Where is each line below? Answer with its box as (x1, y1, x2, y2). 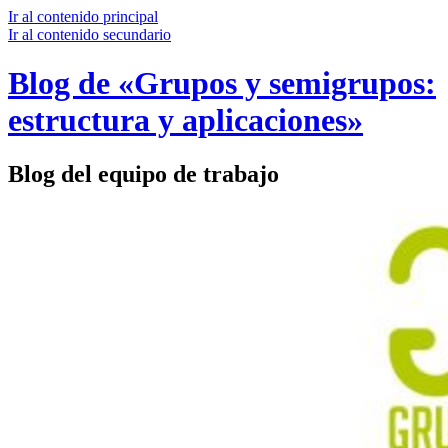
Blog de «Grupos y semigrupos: (8, 65, 436, 102)
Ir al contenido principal (8, 8, 158, 25)
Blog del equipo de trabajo (8, 160, 279, 187)
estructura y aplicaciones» (8, 102, 363, 139)
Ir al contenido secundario (8, 26, 171, 43)
